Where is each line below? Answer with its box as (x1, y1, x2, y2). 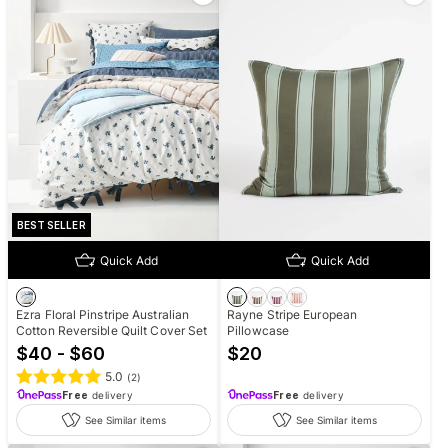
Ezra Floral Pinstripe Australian (16, 307, 190, 323)
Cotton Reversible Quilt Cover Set (16, 323, 208, 339)
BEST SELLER (17, 219, 86, 232)
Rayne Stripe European (227, 307, 358, 323)
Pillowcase (227, 323, 289, 339)
